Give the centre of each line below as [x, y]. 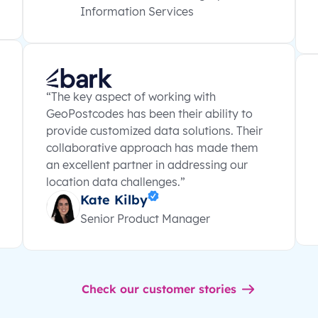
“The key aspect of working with [131, 96]
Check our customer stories [159, 289]
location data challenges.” [116, 181]
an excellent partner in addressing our [147, 164]
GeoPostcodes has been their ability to [149, 113]
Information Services [137, 12]
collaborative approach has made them [152, 147]
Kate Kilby [114, 199]
